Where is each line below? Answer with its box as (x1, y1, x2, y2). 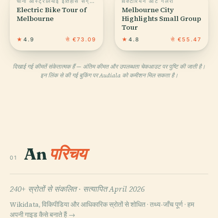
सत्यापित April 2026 (83, 183, 145, 194)
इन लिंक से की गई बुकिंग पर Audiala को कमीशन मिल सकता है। (40, 71, 178, 79)
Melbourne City (122, 4, 174, 15)
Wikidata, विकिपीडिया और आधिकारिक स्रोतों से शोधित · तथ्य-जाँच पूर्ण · (10, 200, 187, 209)
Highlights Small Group (122, 13, 201, 23)
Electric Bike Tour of (17, 4, 87, 15)
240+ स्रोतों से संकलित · (10, 183, 83, 194)
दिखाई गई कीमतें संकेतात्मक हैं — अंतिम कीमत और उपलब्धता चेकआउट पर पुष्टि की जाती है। (13, 62, 205, 71)
